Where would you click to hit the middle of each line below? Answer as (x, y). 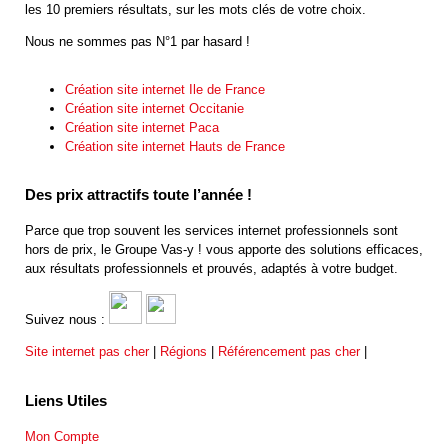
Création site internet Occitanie (154, 108)
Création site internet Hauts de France (175, 146)
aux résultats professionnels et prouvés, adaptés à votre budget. (211, 269)
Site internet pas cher (87, 352)
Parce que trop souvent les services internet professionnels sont (211, 231)
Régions (183, 352)
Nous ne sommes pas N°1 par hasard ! (137, 41)
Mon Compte (62, 437)
